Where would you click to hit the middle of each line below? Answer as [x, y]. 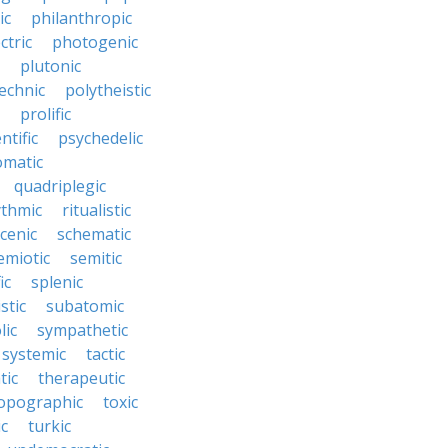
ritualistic [96, 210]
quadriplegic [60, 186]
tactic [105, 354]
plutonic [50, 66]
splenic [57, 282]
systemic [34, 354]
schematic [94, 234]
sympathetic [82, 330]
